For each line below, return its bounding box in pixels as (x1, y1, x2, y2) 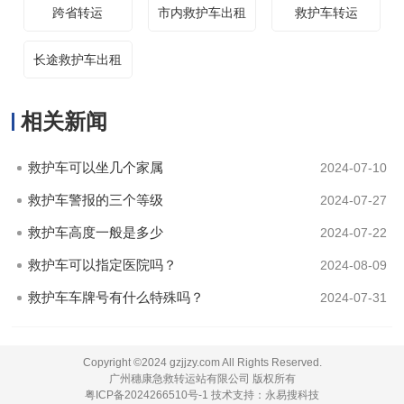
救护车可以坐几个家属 (28, 159, 164, 175)
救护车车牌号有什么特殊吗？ (28, 289, 205, 305)
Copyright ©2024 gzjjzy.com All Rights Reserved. (82, 355, 322, 369)
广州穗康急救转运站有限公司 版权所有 (108, 372, 296, 385)
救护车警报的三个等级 (28, 191, 164, 207)
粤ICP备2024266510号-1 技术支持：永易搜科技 (85, 388, 319, 401)
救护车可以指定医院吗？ (28, 256, 178, 272)
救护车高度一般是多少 (28, 224, 164, 240)
